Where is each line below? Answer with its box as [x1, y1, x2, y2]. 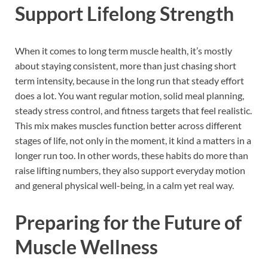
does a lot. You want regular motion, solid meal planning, [15, 89, 244, 101]
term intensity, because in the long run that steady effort [15, 74, 244, 86]
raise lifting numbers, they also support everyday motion [15, 164, 245, 176]
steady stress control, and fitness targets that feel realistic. [15, 104, 252, 116]
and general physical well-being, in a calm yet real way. [15, 179, 234, 191]
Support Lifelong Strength [15, 2, 234, 26]
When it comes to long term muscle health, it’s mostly [15, 44, 232, 56]
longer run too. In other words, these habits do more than [15, 149, 248, 161]
